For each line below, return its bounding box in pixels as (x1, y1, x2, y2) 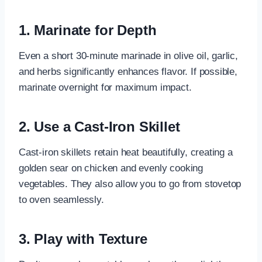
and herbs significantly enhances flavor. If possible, (19, 65, 237, 77)
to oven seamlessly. (19, 194, 104, 205)
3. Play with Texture (19, 230, 147, 247)
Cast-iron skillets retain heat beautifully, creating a (19, 146, 233, 158)
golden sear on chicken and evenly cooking (19, 162, 204, 174)
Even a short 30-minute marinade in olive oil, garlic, (19, 50, 238, 61)
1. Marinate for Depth (19, 22, 157, 38)
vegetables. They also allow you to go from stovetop (19, 178, 242, 189)
